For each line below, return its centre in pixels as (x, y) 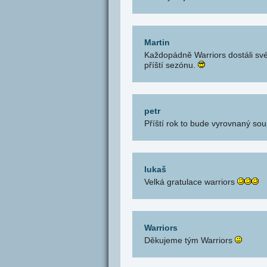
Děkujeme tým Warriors (190, 240)
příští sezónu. (171, 65)
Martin (157, 42)
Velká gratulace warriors (191, 182)
